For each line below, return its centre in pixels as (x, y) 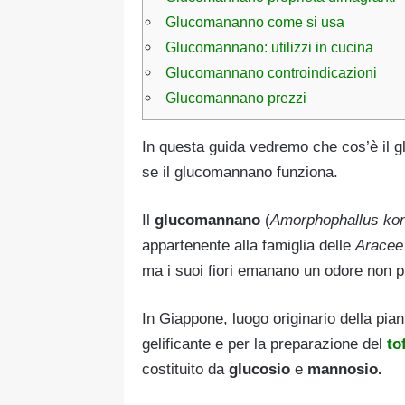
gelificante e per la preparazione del (264, 344)
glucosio (259, 370)
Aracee (379, 246)
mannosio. (343, 370)
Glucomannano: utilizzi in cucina (269, 47)
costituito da (185, 370)
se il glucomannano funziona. (240, 173)
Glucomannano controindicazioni (271, 73)
